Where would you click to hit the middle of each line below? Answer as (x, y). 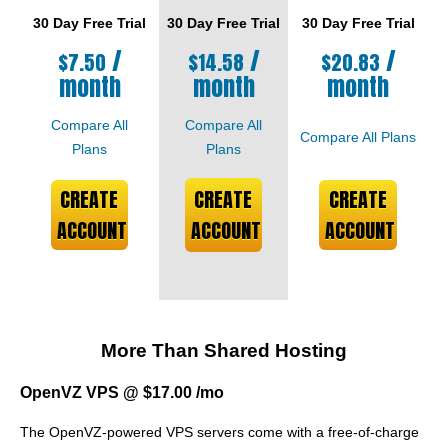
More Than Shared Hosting (224, 351)
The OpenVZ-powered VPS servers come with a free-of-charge (219, 432)
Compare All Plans (358, 136)
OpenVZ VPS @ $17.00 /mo (122, 391)
